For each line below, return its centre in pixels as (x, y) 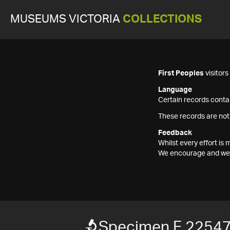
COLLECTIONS (162, 19)
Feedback (175, 133)
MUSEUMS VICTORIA (66, 19)
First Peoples (181, 73)
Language (175, 90)
